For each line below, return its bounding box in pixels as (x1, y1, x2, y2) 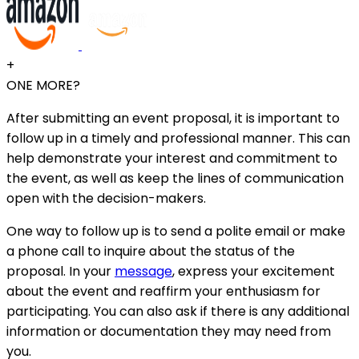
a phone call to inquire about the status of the (6, 241, 295, 260)
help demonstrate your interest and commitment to (6, 148, 337, 167)
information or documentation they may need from (6, 321, 331, 341)
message (115, 261, 172, 280)
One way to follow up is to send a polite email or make (6, 221, 345, 240)
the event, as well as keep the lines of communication (6, 168, 344, 188)
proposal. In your (6, 261, 115, 280)
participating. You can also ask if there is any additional (6, 301, 349, 321)
